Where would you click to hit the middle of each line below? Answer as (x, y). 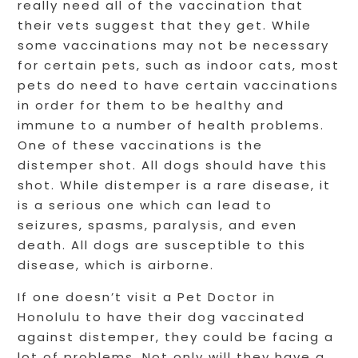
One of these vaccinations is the (141, 145)
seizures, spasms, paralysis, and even (158, 225)
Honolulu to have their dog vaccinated (162, 317)
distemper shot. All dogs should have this (173, 165)
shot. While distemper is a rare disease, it (175, 185)
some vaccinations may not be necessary (174, 46)
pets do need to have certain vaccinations (179, 86)
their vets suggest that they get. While (165, 26)
